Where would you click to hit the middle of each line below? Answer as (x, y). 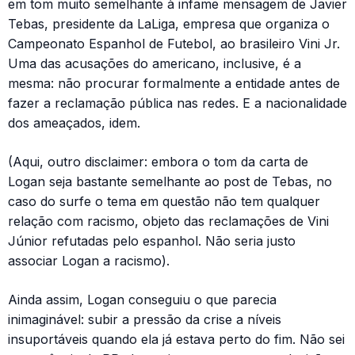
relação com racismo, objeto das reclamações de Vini (168, 221)
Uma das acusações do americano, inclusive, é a (155, 64)
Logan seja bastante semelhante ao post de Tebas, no (170, 182)
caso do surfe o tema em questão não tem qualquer (164, 202)
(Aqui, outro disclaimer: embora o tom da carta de (158, 162)
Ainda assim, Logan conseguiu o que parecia (142, 300)
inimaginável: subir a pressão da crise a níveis (145, 320)
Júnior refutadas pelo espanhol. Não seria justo (152, 241)
